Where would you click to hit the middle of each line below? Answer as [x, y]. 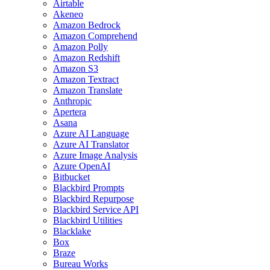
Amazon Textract [86, 79]
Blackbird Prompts [89, 188]
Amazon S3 [76, 68]
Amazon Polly [80, 47]
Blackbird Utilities [88, 220]
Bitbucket [71, 177]
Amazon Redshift [86, 58]
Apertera [70, 112]
